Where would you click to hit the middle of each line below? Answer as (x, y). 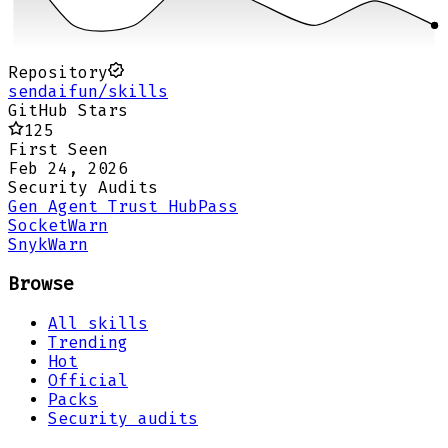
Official (88, 380)
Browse (41, 283)
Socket (38, 226)
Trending (88, 342)
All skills (98, 323)
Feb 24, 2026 (68, 169)
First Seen (58, 150)
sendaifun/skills (88, 92)
